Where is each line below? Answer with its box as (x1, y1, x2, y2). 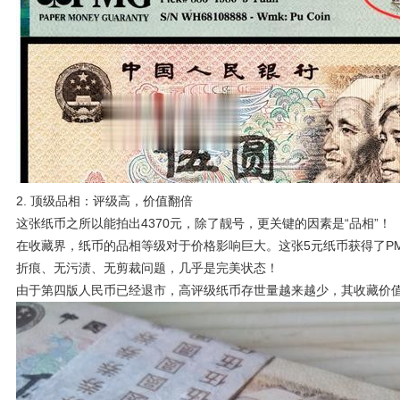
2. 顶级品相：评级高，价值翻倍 (16, 194, 193, 208)
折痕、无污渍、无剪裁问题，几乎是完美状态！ (16, 261, 279, 275)
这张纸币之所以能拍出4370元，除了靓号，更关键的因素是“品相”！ (16, 216, 391, 230)
